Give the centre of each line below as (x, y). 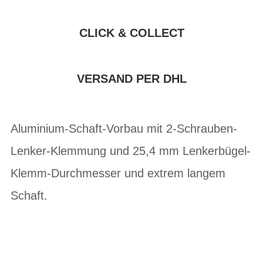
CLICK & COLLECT (131, 33)
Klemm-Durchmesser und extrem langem (118, 173)
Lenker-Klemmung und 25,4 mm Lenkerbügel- (131, 151)
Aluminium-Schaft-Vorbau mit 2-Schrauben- (124, 129)
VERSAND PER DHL (131, 79)
